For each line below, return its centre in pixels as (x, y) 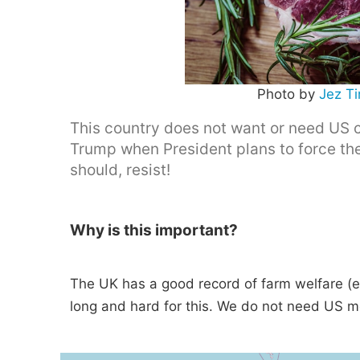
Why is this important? (154, 230)
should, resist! (120, 170)
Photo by (288, 94)
